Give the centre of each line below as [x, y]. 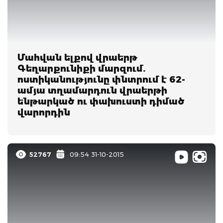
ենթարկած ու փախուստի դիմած [101, 101]
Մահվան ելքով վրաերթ [77, 57]
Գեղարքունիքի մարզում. [81, 68]
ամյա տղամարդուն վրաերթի [92, 90]
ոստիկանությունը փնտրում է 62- [101, 79]
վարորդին [44, 112]
